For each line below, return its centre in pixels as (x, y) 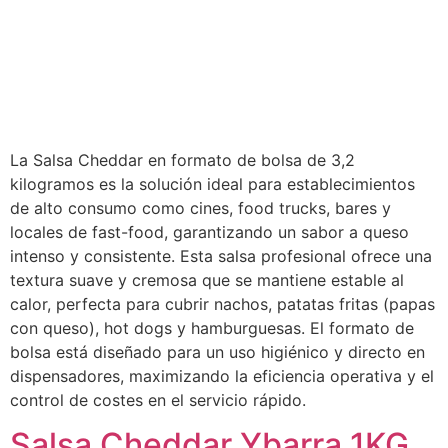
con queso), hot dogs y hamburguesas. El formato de (212, 328)
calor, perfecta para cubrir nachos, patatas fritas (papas (222, 304)
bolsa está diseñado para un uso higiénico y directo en (217, 352)
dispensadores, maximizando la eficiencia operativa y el (222, 376)
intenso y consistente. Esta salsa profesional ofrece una (221, 256)
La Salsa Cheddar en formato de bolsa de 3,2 (182, 160)
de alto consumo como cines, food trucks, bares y (200, 208)
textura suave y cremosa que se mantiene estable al (207, 280)
